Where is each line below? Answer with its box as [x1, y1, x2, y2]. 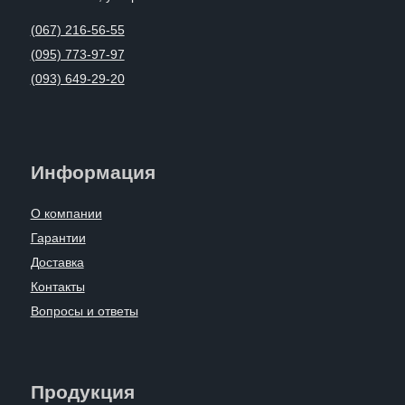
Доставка [30, 254, 84, 269]
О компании [30, 205, 102, 221]
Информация [30, 161, 155, 183]
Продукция [30, 381, 135, 402]
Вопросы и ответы [30, 303, 138, 318]
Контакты [30, 278, 85, 294]
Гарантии [30, 230, 86, 245]
